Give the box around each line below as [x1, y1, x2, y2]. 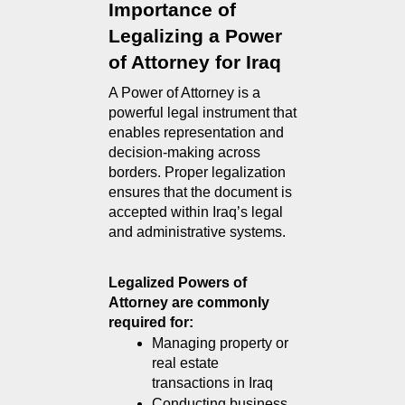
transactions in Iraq [152, 375, 273, 391]
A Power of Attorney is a [108, 85, 260, 101]
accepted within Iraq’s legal [108, 204, 283, 221]
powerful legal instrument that [108, 105, 297, 121]
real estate [152, 355, 219, 372]
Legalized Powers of [108, 275, 247, 291]
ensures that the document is [108, 184, 292, 201]
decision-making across [108, 145, 260, 161]
